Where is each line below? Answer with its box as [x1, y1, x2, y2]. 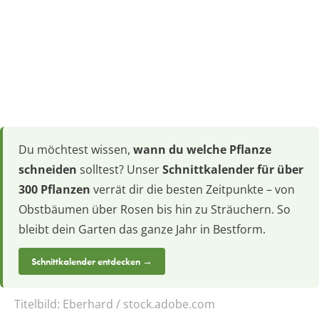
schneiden [19, 161, 77, 177]
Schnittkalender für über [162, 161, 303, 177]
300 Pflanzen [19, 181, 90, 197]
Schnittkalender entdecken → [31, 254, 152, 268]
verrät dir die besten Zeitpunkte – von [90, 181, 295, 197]
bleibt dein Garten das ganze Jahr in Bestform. [19, 221, 266, 237]
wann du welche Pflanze [133, 141, 271, 157]
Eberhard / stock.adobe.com [63, 296, 215, 312]
